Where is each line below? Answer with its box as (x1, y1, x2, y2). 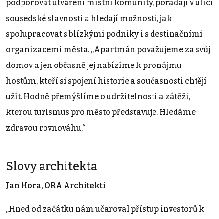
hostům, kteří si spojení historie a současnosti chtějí (6, 76, 207, 86)
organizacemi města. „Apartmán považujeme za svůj (6, 44, 210, 54)
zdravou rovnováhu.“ (6, 123, 87, 132)
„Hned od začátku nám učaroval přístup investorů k (6, 204, 204, 214)
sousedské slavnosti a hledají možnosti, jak (6, 13, 172, 23)
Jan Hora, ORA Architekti (6, 180, 106, 190)
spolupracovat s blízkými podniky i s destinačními (6, 29, 203, 39)
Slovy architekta (6, 159, 97, 173)
